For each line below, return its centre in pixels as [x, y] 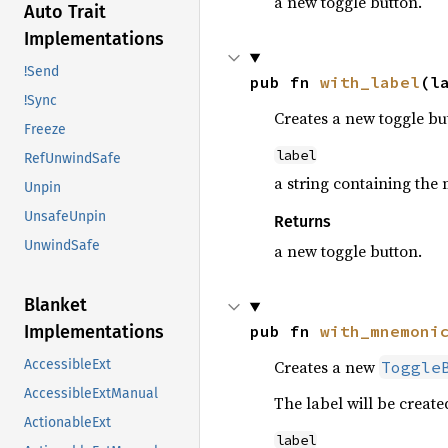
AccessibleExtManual [91, 394]
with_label [369, 81]
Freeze [45, 130]
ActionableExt [67, 423]
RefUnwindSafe [72, 159]
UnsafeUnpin [65, 217]
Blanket [55, 305]
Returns [302, 221]
